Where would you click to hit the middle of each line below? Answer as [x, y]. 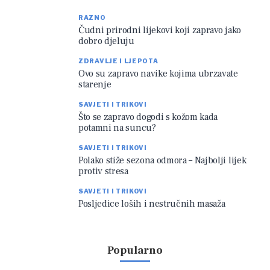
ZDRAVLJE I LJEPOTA [118, 61]
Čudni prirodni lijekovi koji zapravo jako [160, 30]
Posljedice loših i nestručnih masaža [152, 204]
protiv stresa [103, 171]
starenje [95, 85]
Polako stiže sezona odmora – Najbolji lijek [162, 161]
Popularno [135, 251]
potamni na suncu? [117, 128]
